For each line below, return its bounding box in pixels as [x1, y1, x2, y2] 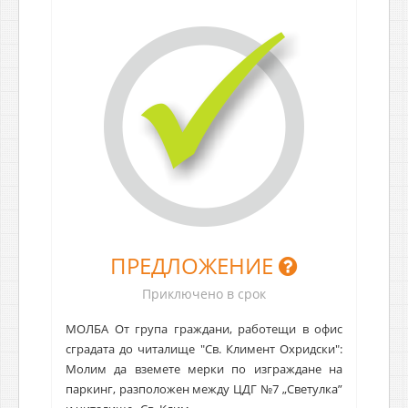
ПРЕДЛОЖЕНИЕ [110, 250, 279, 280]
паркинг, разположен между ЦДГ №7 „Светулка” [66, 380, 342, 397]
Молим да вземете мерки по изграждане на [66, 360, 342, 377]
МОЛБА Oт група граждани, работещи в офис [66, 320, 342, 337]
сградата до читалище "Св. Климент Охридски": [66, 340, 342, 357]
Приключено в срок [142, 284, 266, 302]
